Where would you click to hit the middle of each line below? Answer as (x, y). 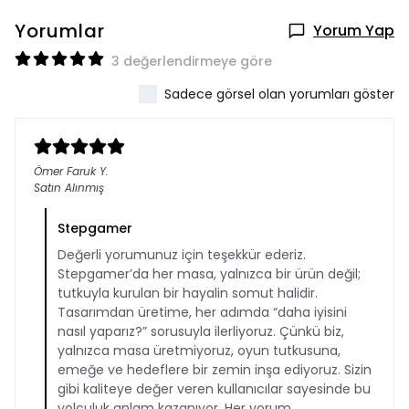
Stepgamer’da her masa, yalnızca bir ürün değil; (209, 274)
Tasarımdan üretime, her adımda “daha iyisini (202, 312)
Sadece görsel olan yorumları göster (279, 94)
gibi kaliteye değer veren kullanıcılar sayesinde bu (214, 389)
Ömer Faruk (65, 171)
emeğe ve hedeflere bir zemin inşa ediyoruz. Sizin (215, 370)
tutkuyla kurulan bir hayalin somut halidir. (188, 293)
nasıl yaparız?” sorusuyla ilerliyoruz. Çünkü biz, (201, 331)
